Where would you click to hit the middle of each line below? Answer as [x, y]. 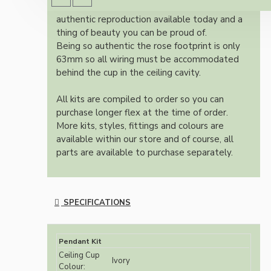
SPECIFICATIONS [96, 203]
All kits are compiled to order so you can [140, 100]
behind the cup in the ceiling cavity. [129, 73]
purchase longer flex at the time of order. [142, 113]
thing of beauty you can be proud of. [132, 33]
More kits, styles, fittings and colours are [140, 126]
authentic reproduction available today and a [149, 20]
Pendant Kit [80, 242]
